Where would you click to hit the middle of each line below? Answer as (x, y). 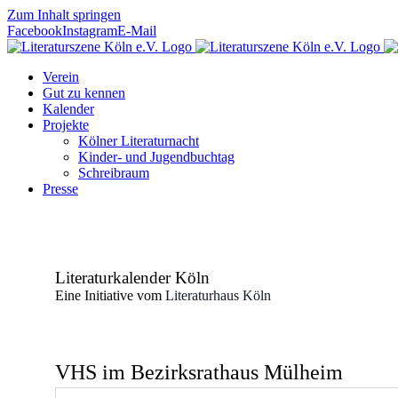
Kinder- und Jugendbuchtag (156, 157)
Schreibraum (114, 173)
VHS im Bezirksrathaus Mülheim (199, 372)
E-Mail (137, 31)
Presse (60, 189)
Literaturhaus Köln (218, 295)
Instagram (90, 31)
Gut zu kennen (84, 93)
